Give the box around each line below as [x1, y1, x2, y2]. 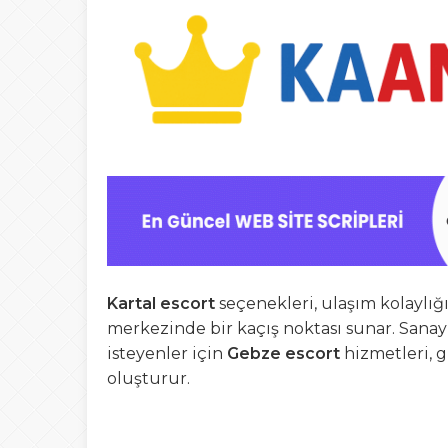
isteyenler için [107, 344, 227, 363]
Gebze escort [227, 344, 340, 363]
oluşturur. [107, 369, 190, 388]
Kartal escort [107, 294, 215, 313]
